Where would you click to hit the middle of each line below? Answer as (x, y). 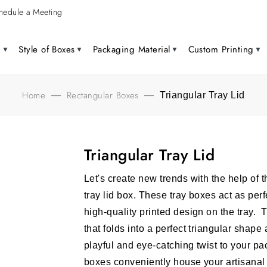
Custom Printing (221, 49)
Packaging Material (131, 49)
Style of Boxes (47, 49)
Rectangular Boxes (103, 95)
